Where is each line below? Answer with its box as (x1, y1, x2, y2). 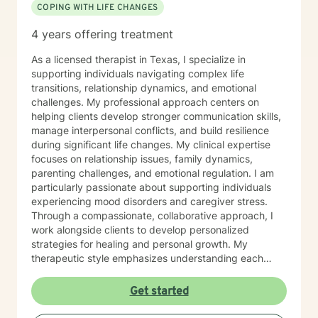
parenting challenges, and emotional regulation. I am (31, 167, 274, 179)
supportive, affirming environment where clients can (31, 280, 272, 292)
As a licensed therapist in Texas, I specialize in (31, 53, 246, 65)
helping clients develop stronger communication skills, (31, 110, 281, 122)
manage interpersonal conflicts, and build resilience (31, 124, 269, 136)
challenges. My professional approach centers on (31, 96, 259, 108)
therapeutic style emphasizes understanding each (31, 252, 263, 264)
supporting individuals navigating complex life (31, 67, 244, 79)
